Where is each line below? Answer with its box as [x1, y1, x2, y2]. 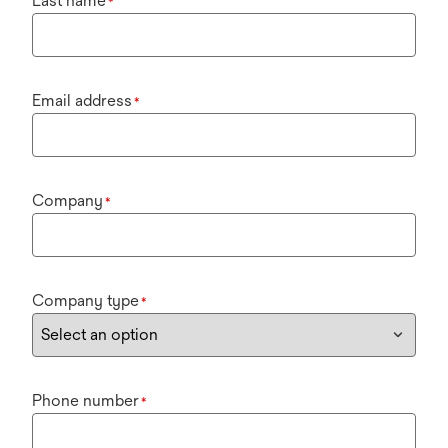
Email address [32, 91, 132, 110]
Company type [32, 291, 139, 310]
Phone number [32, 391, 139, 410]
